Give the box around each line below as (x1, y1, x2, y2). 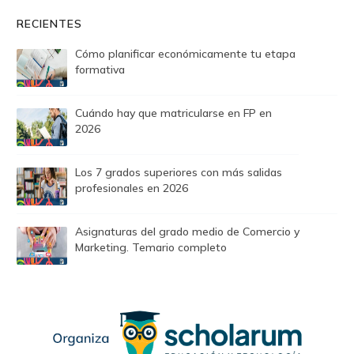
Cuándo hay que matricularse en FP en (75, 106, 272, 121)
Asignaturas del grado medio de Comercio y (75, 224, 299, 239)
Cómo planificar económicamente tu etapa (75, 47, 296, 62)
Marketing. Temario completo (75, 240, 227, 255)
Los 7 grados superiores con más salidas (75, 165, 282, 180)
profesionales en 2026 (75, 181, 188, 196)
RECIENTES (17, 17, 82, 32)
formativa (75, 62, 125, 77)
